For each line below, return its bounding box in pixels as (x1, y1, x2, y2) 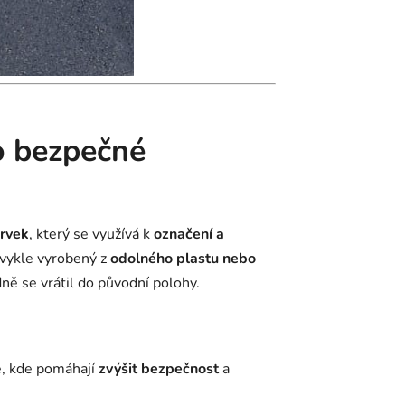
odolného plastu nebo (110, 248, 256, 268)
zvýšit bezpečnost (99, 358, 219, 379)
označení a (154, 223, 224, 244)
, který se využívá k (29, 223, 154, 244)
